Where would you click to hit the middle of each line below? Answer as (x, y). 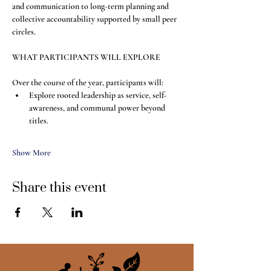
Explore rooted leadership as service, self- (98, 95)
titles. (39, 121)
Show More (31, 153)
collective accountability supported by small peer (95, 19)
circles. (24, 32)
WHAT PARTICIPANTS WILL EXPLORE (86, 57)
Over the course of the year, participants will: (88, 83)
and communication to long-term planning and (91, 6)
